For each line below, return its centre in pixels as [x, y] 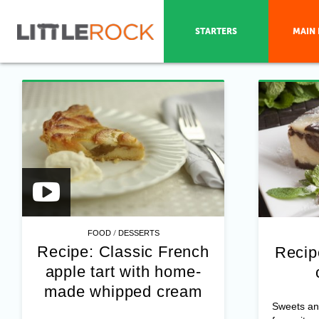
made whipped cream [123, 292]
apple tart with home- [123, 272]
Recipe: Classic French [123, 252]
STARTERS [216, 31]
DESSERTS [138, 233]
